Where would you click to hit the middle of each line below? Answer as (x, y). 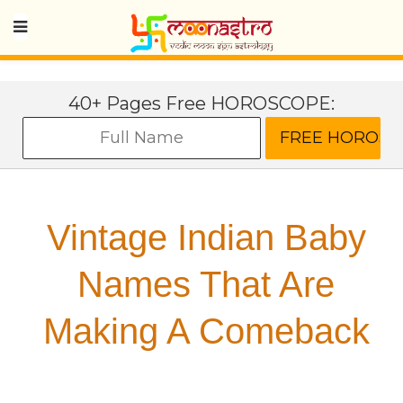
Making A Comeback (206, 331)
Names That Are (206, 284)
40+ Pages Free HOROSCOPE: (201, 103)
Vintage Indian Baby (206, 237)
